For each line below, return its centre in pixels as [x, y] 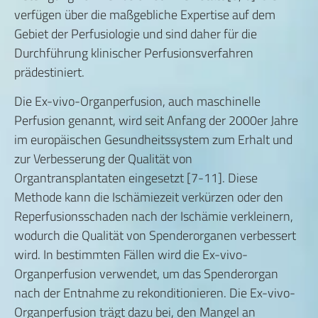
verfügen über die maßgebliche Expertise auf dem [145, 14]
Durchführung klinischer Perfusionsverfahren [134, 53]
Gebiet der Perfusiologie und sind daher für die [136, 33]
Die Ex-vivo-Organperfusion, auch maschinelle [137, 102]
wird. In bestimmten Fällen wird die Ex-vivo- [131, 255]
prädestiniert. [49, 72]
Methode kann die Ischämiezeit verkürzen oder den [149, 197]
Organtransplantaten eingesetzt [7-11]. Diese [136, 178]
